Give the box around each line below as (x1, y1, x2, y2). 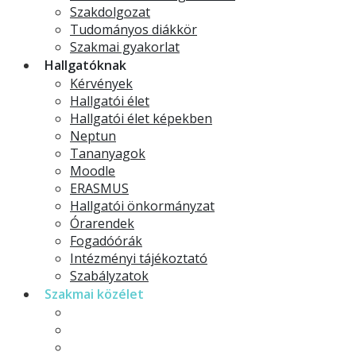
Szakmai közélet (44, 285, 144, 303)
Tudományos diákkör (70, 21, 197, 38)
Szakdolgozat (70, 3, 150, 21)
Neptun (70, 127, 116, 145)
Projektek (70, 321, 128, 339)
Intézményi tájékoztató (70, 250, 207, 267)
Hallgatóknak (44, 56, 126, 74)
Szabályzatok (70, 267, 149, 284)
